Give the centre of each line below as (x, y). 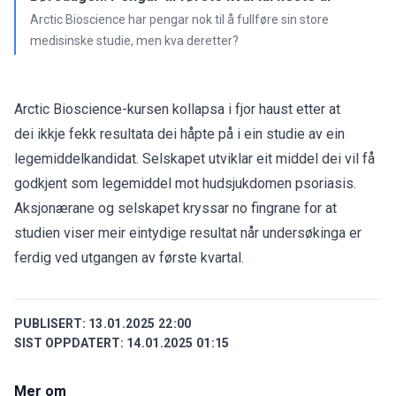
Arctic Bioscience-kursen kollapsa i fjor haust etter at (177, 109)
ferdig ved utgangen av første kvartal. (131, 257)
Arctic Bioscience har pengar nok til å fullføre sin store (179, 19)
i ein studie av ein (289, 133)
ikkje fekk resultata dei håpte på (135, 133)
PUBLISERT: (50, 323)
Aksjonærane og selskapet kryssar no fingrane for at (175, 208)
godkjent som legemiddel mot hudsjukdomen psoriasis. (185, 183)
